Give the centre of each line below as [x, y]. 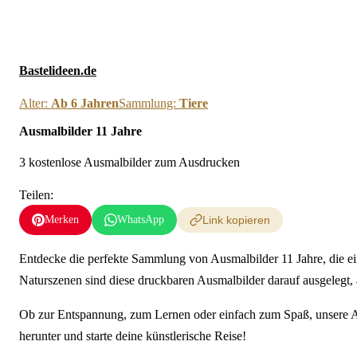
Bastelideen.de [58, 71]
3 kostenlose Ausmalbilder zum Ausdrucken [129, 163]
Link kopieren [236, 220]
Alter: [35, 103]
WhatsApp [141, 220]
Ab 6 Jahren [85, 103]
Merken [62, 220]
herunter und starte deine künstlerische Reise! [133, 336]
